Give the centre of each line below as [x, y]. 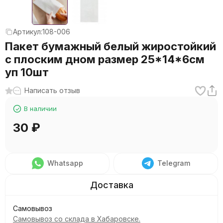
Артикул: [28, 32]
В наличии [40, 109]
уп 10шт [27, 72]
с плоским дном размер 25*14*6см [105, 59]
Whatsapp [65, 163]
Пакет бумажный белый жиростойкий [111, 46]
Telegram [173, 163]
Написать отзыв [52, 90]
